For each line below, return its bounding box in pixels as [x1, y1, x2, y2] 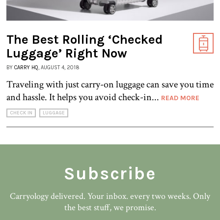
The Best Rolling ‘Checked [6, 32, 163, 48]
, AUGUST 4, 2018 [38, 64, 80, 71]
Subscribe [64, 163, 156, 184]
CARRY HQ [14, 64, 38, 71]
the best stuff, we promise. [64, 202, 156, 214]
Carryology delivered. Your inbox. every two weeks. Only [10, 191, 210, 202]
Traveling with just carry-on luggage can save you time [6, 78, 214, 91]
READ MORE [161, 94, 199, 103]
